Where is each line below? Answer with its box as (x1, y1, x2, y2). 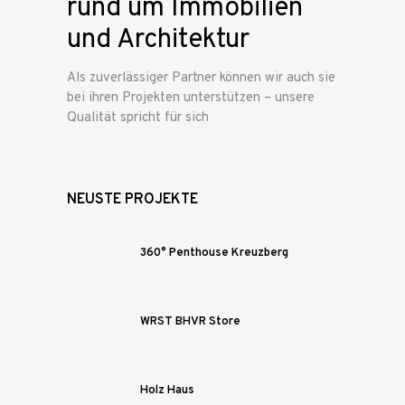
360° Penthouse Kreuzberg (140, 245, 288, 260)
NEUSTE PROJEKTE (67, 190, 198, 209)
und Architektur (67, 23, 250, 57)
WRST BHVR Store (140, 314, 240, 329)
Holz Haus (140, 382, 194, 398)
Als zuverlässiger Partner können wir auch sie (67, 69, 335, 87)
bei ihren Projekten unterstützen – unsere (67, 89, 315, 107)
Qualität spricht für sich (67, 108, 209, 127)
